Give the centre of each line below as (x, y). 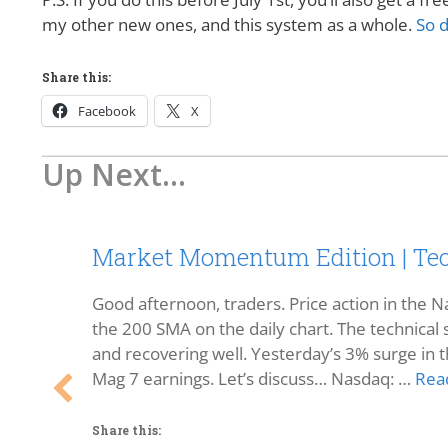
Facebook (107, 110)
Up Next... (114, 174)
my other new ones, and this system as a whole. (229, 25)
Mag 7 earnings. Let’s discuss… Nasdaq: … (253, 378)
